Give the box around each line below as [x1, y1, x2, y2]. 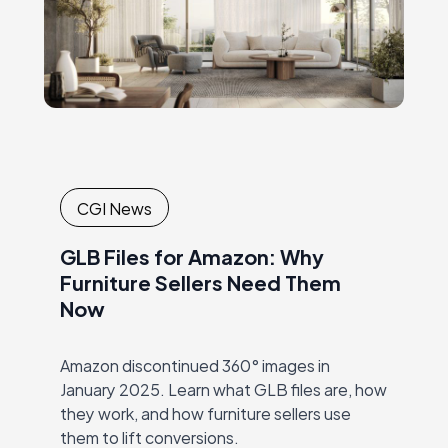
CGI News [77, 193, 152, 221]
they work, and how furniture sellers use [60, 399, 351, 427]
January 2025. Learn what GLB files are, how [60, 375, 387, 403]
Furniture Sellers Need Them [60, 265, 341, 299]
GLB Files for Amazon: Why [60, 239, 324, 273]
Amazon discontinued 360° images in [60, 351, 330, 379]
